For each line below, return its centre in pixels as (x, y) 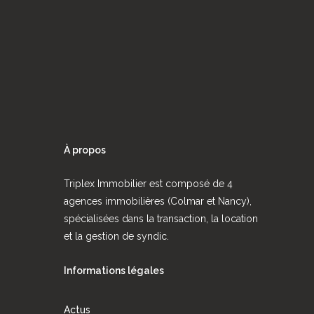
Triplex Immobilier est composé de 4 (148, 184)
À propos (84, 150)
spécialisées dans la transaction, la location (161, 219)
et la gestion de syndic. (116, 237)
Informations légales (114, 271)
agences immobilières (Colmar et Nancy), (157, 202)
